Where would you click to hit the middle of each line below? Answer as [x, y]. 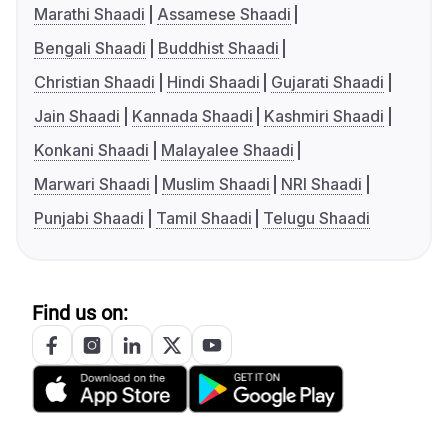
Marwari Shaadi [92, 184]
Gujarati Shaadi [328, 82]
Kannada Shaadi [192, 116]
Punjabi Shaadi [89, 218]
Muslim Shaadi [215, 184]
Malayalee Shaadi [227, 150]
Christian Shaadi [94, 82]
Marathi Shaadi [89, 14]
